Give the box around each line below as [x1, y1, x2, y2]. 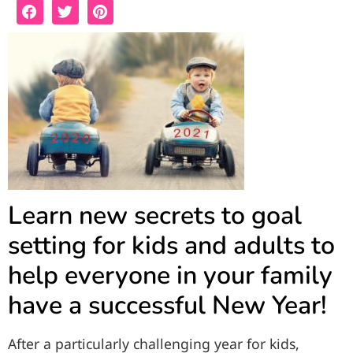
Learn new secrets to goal [8, 198, 302, 232]
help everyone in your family [8, 258, 333, 292]
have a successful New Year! [8, 288, 327, 322]
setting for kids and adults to [8, 228, 335, 262]
